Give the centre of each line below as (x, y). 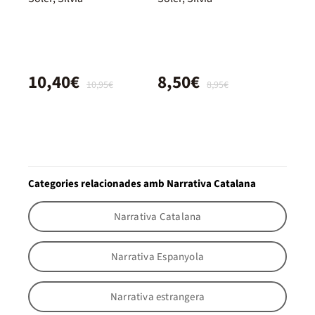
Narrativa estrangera (157, 297)
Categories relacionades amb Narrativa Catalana (142, 184)
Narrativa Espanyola (157, 257)
